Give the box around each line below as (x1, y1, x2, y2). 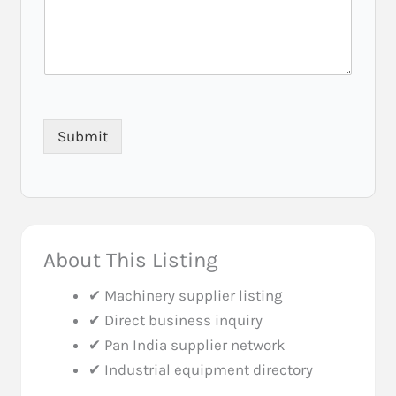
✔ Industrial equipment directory (88, 360, 314, 378)
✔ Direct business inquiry (88, 310, 263, 329)
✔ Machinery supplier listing (88, 286, 284, 304)
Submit (57, 126, 109, 145)
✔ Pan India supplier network (88, 335, 286, 354)
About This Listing (43, 247, 219, 272)
